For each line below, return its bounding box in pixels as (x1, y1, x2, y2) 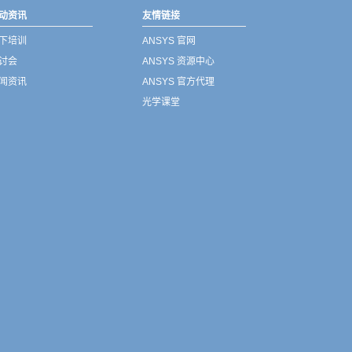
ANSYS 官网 (142, 35, 196, 46)
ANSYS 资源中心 (142, 56, 214, 67)
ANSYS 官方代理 (142, 76, 214, 87)
